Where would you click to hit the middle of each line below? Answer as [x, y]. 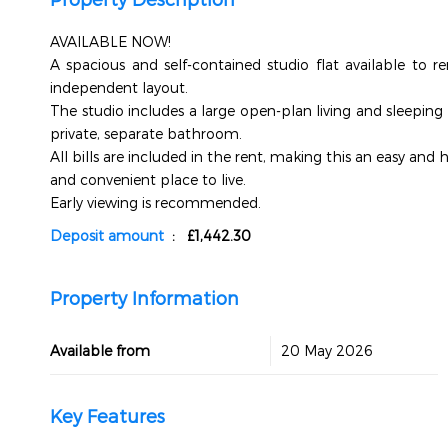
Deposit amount [107, 235]
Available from [100, 350]
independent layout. [119, 87]
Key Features [107, 415]
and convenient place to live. [148, 179]
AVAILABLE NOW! [110, 41]
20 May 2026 [327, 350]
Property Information [144, 297]
